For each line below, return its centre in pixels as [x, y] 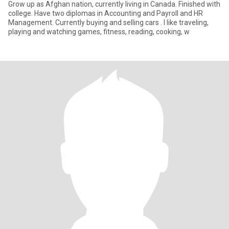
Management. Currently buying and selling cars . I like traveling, [108, 22]
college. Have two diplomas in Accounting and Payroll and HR [106, 13]
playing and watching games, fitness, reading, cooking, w [99, 32]
